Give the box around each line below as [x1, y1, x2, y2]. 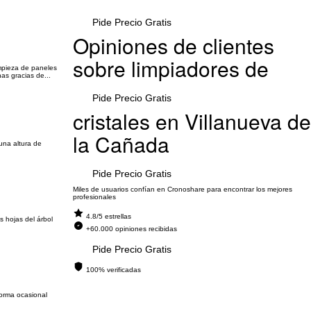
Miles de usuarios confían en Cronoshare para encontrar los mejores [72, 185, 292, 193]
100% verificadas [85, 266, 141, 274]
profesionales [72, 193, 116, 201]
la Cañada [72, 129, 169, 159]
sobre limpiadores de [72, 53, 269, 83]
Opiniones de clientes [72, 31, 274, 60]
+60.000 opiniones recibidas [85, 225, 177, 233]
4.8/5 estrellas [85, 212, 131, 220]
